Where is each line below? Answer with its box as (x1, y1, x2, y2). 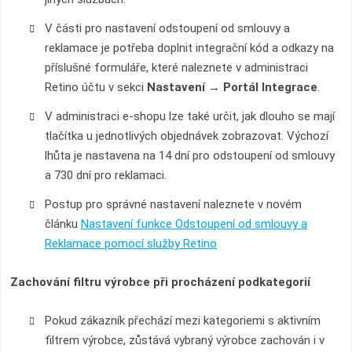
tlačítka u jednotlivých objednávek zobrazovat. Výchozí (44, 129, 328, 143)
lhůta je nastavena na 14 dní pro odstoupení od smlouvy (44, 148, 335, 163)
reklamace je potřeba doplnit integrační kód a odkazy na (44, 41, 334, 55)
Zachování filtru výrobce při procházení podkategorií (10, 275, 310, 289)
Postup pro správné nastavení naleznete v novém (44, 197, 302, 211)
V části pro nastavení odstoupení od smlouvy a (44, 21, 290, 35)
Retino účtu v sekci (44, 80, 147, 94)
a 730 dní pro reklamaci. (44, 168, 167, 182)
